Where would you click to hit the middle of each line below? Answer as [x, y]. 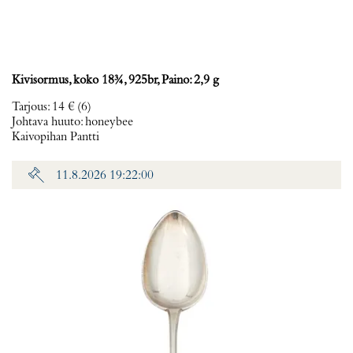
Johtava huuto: [48, 122]
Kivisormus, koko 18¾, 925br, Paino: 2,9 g [115, 80]
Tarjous [30, 107]
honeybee [109, 122]
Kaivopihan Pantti [56, 137]
